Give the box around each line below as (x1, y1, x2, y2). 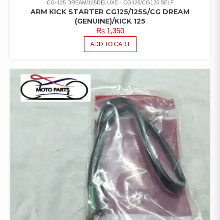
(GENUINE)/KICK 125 (75, 17, 145, 26)
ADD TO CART (90, 41, 130, 48)
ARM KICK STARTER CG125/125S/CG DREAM (30, 7, 190, 17)
